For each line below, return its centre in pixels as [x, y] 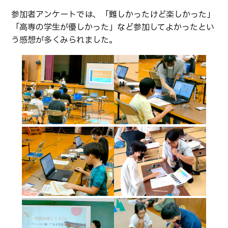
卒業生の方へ [49, 7]
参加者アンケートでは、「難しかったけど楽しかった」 [113, 15]
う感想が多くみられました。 [64, 40]
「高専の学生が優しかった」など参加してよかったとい [113, 27]
